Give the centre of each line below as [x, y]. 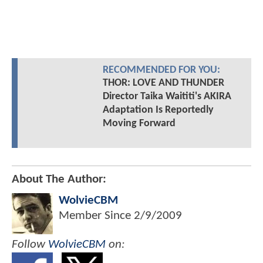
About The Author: [59, 179]
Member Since [96, 215]
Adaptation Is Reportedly [158, 110]
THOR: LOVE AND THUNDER [163, 83]
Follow [30, 244]
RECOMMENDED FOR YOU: [161, 70]
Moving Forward [139, 123]
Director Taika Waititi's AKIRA [167, 96]
